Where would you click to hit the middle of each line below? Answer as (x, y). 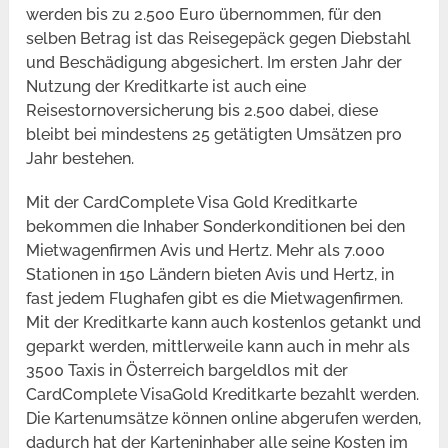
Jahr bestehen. (80, 159)
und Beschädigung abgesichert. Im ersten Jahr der (214, 63)
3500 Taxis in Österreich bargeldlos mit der (187, 371)
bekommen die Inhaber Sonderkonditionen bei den (216, 227)
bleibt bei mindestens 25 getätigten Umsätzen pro (214, 135)
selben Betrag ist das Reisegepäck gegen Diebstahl (219, 39)
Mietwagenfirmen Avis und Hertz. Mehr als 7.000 (206, 251)
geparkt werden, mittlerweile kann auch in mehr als (218, 347)
